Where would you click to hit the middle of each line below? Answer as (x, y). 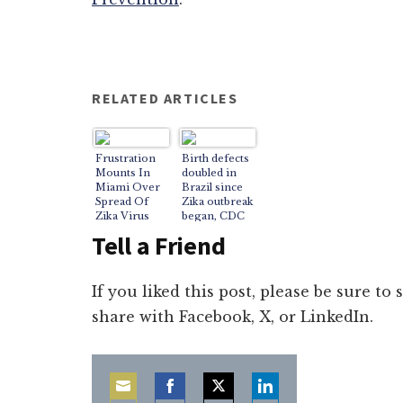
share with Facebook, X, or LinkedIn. (233, 317)
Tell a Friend (159, 246)
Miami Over (128, 187)
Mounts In (123, 173)
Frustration (125, 158)
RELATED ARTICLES (165, 98)
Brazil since (212, 187)
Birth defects (215, 158)
